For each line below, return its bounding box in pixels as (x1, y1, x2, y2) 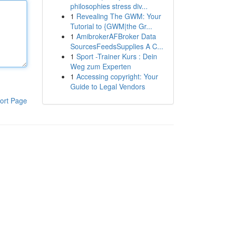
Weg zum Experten (70, 61, 131, 71)
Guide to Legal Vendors (70, 81, 145, 91)
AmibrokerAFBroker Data (76, 31, 156, 41)
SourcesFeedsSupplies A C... (70, 41, 163, 51)
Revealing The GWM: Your (76, 11, 161, 21)
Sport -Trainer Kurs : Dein (76, 51, 157, 61)
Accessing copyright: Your (76, 71, 158, 81)
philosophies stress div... (70, 1, 148, 11)
